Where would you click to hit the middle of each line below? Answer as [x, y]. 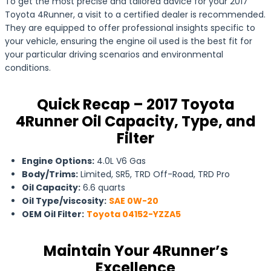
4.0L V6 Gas [120, 161]
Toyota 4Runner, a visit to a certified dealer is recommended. [135, 15]
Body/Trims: [50, 174]
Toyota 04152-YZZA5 [134, 214]
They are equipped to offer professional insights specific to [130, 28]
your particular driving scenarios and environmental [114, 54]
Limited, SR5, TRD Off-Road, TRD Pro [154, 174]
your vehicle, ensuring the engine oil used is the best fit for [129, 41]
